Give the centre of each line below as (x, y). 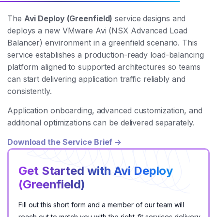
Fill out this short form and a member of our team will (101, 205)
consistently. (30, 91)
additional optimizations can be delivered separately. (101, 123)
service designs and (149, 18)
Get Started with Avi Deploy (96, 171)
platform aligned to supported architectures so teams (104, 67)
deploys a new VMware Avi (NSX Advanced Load (97, 31)
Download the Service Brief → (65, 142)
